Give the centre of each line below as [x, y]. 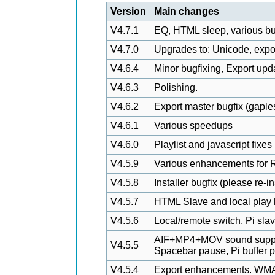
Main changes [187, 11]
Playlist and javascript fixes [213, 145]
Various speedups [193, 126]
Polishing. [176, 87]
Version [128, 11]
